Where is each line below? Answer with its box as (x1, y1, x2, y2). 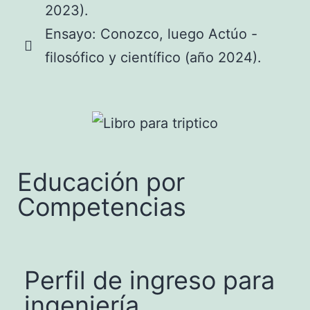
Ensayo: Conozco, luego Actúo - (45, 25, 257, 42)
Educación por (17, 167, 185, 198)
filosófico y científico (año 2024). (45, 48, 262, 66)
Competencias (17, 192, 186, 223)
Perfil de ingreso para (24, 265, 275, 296)
